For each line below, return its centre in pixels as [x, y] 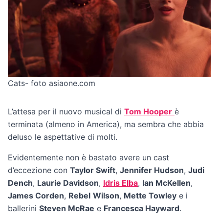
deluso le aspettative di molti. [63, 137]
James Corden [36, 196]
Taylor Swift [93, 170]
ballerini [23, 208]
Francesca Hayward [142, 208]
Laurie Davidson [68, 183]
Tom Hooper [148, 112]
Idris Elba [120, 183]
